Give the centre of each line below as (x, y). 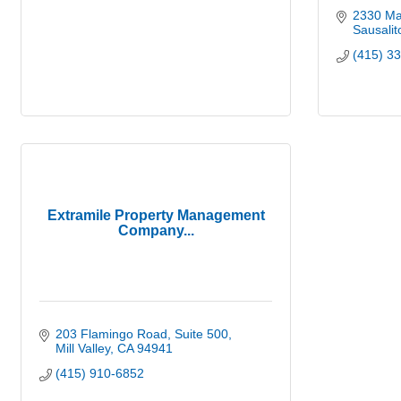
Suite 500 (201, 334)
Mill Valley (82, 348)
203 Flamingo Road (111, 334)
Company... (156, 230)
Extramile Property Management (156, 215)
